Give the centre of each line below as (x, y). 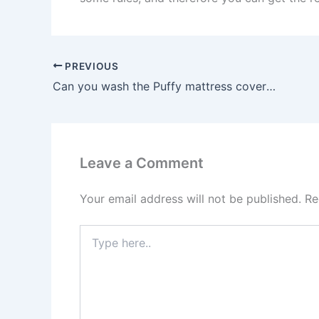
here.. (92, 246)
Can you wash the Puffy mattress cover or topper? (271, 87)
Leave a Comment (142, 163)
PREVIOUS (90, 66)
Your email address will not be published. (190, 199)
